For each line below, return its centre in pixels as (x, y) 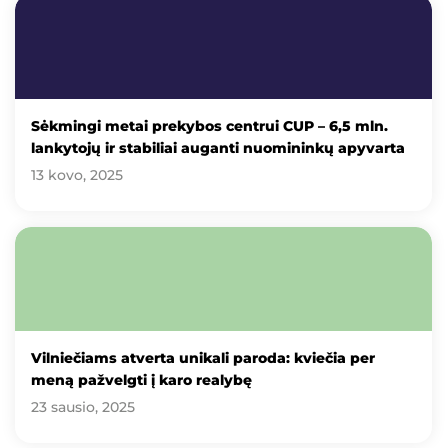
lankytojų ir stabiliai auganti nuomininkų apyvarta (218, 147)
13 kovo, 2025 (77, 174)
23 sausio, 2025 (83, 406)
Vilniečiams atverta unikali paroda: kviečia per (203, 357)
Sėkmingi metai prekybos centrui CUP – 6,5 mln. (209, 125)
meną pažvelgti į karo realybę (141, 379)
